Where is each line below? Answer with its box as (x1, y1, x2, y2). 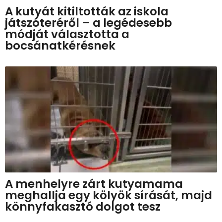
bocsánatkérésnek (5, 37, 115, 54)
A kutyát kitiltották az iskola (5, 3, 168, 19)
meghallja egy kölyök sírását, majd (5, 187, 212, 203)
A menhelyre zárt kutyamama (5, 175, 183, 192)
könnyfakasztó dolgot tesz (5, 198, 161, 215)
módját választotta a (5, 26, 129, 42)
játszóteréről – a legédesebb (5, 14, 172, 31)
